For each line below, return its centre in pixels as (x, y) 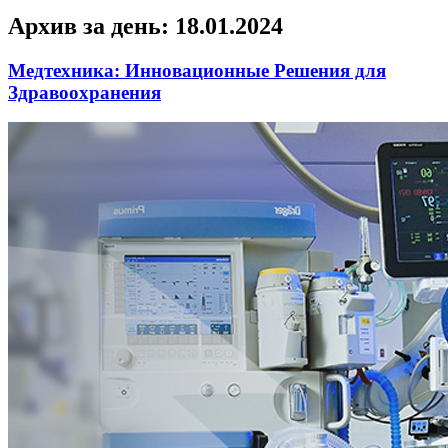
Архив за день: (91, 25)
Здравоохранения (84, 92)
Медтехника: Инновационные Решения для (197, 70)
